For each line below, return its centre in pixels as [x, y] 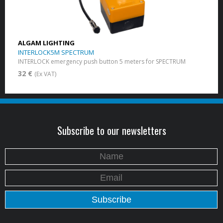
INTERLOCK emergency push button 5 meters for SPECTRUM [102, 61]
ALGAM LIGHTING [46, 43]
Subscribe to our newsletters [111, 130]
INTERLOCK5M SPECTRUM [56, 52]
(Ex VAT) [45, 74]
